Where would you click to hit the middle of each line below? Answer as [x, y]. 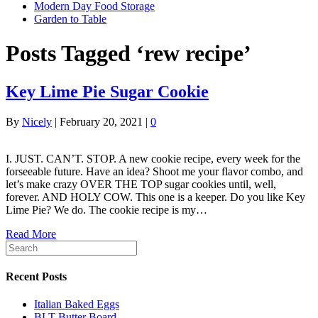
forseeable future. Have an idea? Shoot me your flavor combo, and [154, 171]
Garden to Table [70, 19]
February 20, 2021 [101, 121]
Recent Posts [36, 277]
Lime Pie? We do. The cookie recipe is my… [106, 209]
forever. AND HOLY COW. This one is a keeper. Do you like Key [155, 197]
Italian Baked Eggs [77, 305]
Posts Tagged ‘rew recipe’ [128, 54]
